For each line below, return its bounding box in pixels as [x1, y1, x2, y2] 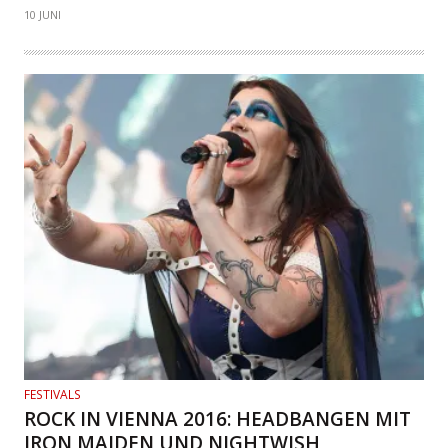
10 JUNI [24, 7, 61, 23]
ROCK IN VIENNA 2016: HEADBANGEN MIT [24, 406, 411, 433]
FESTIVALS [24, 386, 81, 404]
